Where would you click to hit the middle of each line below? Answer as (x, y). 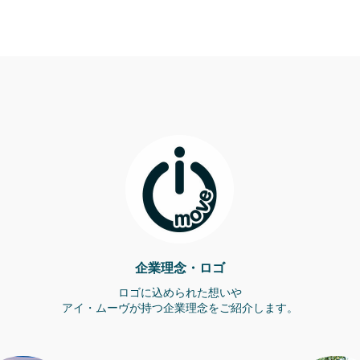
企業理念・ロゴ (180, 268)
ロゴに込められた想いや (180, 292)
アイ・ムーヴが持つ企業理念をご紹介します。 (180, 308)
